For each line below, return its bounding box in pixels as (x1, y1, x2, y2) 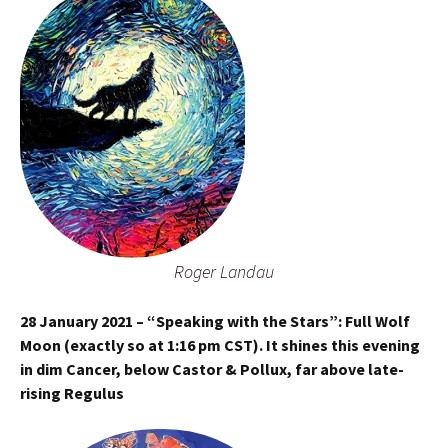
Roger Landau (174, 260, 274, 283)
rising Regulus (20, 383, 124, 403)
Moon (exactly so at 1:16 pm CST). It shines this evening (20, 335, 420, 355)
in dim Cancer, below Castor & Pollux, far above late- (20, 359, 404, 379)
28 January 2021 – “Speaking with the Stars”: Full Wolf (20, 311, 410, 331)
